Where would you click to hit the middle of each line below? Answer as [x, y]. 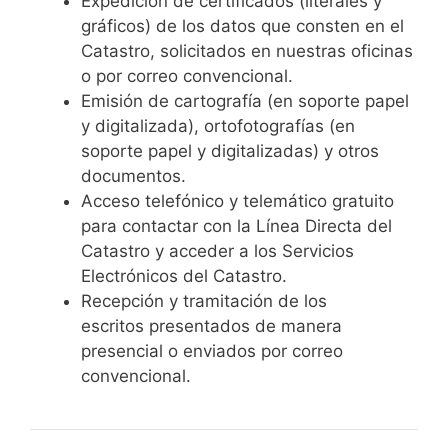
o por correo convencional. [187, 76]
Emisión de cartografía [171, 101]
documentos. [133, 176]
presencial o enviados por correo [212, 351]
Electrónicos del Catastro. [184, 276]
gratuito [360, 201]
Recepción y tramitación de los [204, 301]
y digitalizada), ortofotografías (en [218, 126]
